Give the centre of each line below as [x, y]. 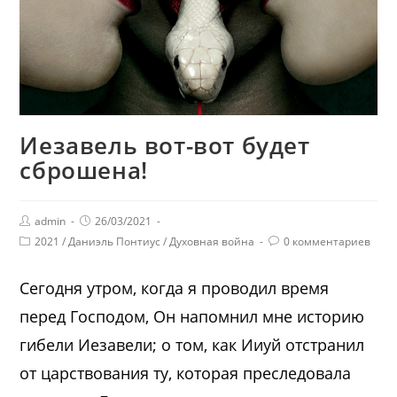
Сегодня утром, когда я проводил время [175, 288]
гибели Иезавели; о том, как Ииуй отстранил [192, 345]
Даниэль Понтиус [115, 242]
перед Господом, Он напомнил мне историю [192, 317]
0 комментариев [327, 242]
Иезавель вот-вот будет [165, 146]
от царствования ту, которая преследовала [186, 374]
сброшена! [84, 171]
